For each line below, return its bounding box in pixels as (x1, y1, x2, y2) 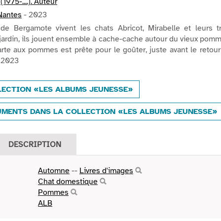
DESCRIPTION (8, 140, 61, 150)
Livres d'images (79, 166, 133, 176)
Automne (38, 166, 70, 176)
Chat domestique (38, 177, 98, 187)
